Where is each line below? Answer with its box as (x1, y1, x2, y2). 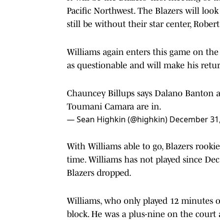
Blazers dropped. (67, 167, 132, 178)
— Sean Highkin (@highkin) (67, 113, 169, 125)
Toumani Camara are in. (67, 101, 162, 111)
